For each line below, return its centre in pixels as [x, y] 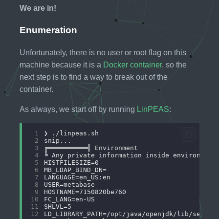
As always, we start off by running [78, 109]
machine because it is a [61, 65]
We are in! [38, 8]
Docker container [132, 65]
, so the [174, 65]
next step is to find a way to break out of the [94, 77]
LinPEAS [153, 109]
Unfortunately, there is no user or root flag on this [103, 53]
